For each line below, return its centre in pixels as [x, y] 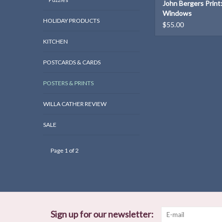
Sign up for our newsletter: [102, 214]
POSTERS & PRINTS [68, 83]
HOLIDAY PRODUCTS [71, 21]
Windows [177, 13]
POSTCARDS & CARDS [72, 62]
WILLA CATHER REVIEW [75, 104]
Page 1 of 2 [65, 151]
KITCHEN [55, 42]
